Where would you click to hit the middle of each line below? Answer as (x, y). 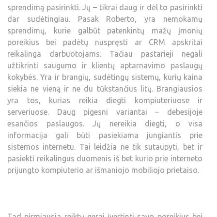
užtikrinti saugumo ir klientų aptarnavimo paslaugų (105, 65)
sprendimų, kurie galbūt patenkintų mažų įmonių (105, 30)
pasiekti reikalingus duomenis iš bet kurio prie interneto (105, 158)
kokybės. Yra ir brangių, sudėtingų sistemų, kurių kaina (105, 77)
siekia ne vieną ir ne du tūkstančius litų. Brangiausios (105, 88)
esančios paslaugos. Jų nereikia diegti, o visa (105, 123)
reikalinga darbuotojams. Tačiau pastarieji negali (105, 54)
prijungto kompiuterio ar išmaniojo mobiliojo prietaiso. (103, 170)
